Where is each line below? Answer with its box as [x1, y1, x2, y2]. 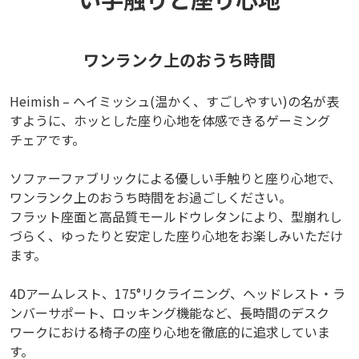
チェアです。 [10, 130, 85, 150]
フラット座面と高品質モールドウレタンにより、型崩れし [10, 207, 342, 227]
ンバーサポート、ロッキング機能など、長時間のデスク [10, 303, 329, 323]
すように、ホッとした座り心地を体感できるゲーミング [10, 111, 330, 131]
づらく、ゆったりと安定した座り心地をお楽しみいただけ [10, 226, 343, 246]
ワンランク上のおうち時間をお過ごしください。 [10, 188, 292, 208]
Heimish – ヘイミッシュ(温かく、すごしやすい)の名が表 [10, 91, 339, 111]
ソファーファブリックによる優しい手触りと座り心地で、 [10, 168, 341, 188]
